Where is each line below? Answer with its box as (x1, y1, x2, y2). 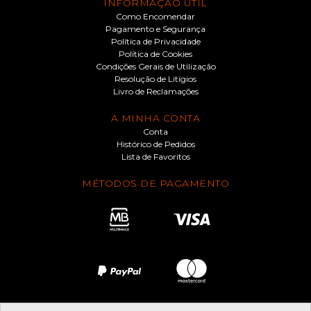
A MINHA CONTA (110, 111, 201, 124)
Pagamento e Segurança (106, 23, 205, 34)
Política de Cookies (119, 48, 192, 59)
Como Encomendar (116, 10, 195, 22)
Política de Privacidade (110, 35, 201, 47)
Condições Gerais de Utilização (95, 60, 216, 72)
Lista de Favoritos (121, 151, 190, 162)
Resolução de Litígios (115, 73, 196, 84)
